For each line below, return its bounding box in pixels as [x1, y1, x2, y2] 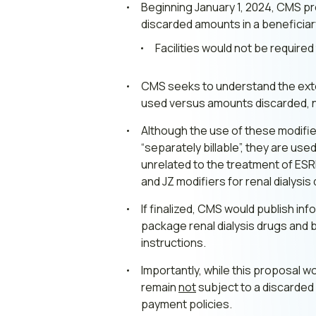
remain [141, 279, 178, 295]
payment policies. [141, 296, 232, 312]
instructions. [141, 235, 206, 250]
